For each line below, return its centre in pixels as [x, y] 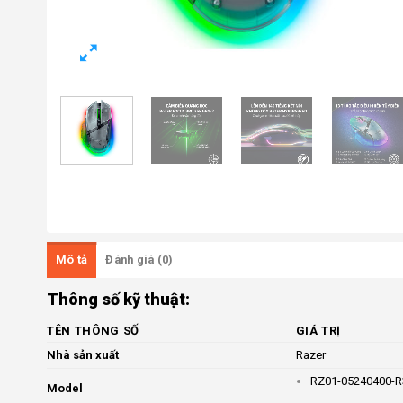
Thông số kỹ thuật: [118, 299]
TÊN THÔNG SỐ [93, 330]
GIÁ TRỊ [318, 330]
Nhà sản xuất [83, 354]
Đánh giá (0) [139, 259]
